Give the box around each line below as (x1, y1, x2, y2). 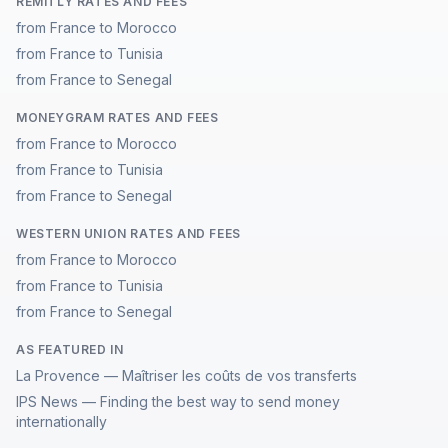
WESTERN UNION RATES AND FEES (16, 226, 241, 241)
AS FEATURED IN (16, 342, 124, 357)
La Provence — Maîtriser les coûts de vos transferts (16, 367, 357, 384)
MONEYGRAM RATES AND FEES (16, 110, 219, 125)
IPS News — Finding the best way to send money (16, 393, 340, 410)
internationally (16, 413, 107, 430)
